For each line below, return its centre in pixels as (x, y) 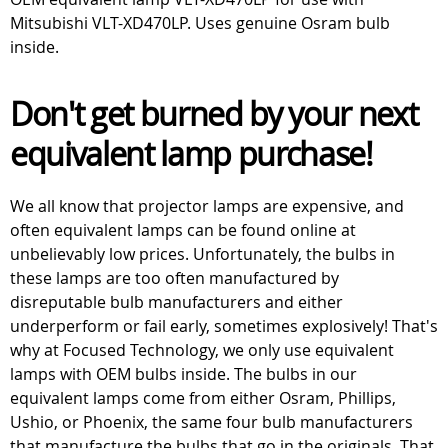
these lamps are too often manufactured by (174, 278)
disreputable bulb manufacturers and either (176, 302)
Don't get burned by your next (214, 113)
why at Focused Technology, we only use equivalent (202, 350)
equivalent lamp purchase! (191, 153)
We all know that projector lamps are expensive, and (207, 206)
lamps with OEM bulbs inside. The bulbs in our (183, 374)
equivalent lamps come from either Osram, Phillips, (203, 398)
